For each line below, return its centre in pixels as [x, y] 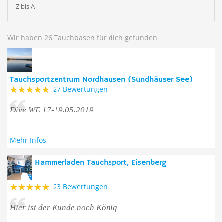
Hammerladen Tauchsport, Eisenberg [100, 163]
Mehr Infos [28, 140]
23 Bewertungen [80, 187]
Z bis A [25, 6]
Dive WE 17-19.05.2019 [52, 110]
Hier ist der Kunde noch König [64, 207]
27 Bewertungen [80, 89]
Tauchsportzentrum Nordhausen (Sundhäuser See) [101, 80]
